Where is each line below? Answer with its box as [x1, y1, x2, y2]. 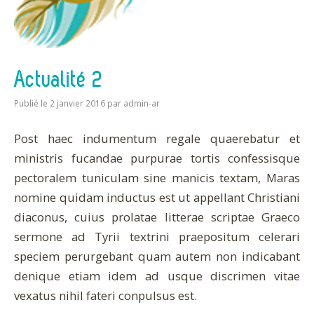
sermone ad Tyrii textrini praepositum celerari [14, 228, 300, 245]
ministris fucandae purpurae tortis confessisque [14, 150, 300, 167]
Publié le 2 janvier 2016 [14, 97, 105, 109]
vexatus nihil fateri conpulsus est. [14, 287, 197, 304]
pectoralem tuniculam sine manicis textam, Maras [14, 170, 300, 186]
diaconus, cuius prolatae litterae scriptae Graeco [14, 209, 300, 226]
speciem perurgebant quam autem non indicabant [14, 248, 300, 265]
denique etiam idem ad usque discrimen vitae [14, 268, 300, 285]
